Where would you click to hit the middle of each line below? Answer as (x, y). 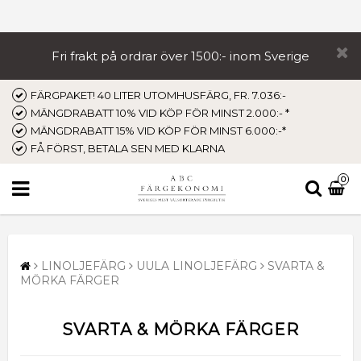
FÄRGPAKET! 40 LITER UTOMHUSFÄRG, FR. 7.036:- (158, 95)
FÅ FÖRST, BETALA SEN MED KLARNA (128, 148)
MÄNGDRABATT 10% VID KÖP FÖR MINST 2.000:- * (160, 113)
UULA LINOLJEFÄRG (197, 266)
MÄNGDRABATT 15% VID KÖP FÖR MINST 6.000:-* (158, 131)
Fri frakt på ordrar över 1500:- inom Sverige (180, 56)
